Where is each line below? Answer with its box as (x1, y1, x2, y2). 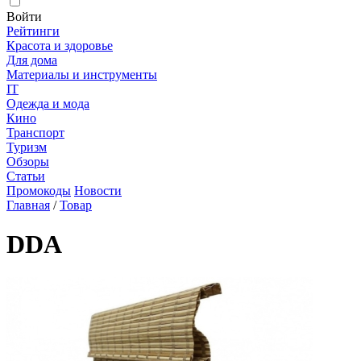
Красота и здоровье (6, 39, 113, 52)
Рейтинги (6, 24, 60, 38)
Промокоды (6, 184, 71, 197)
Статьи (6, 169, 45, 183)
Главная (6, 198, 50, 212)
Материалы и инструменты (6, 68, 157, 81)
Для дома (6, 53, 57, 67)
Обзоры (6, 155, 49, 168)
